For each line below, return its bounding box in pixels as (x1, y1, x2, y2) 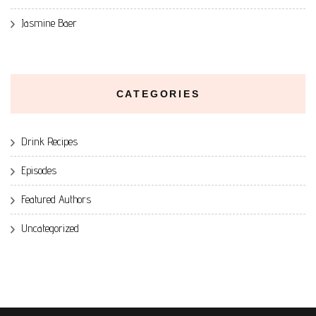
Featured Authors (21, 192, 91, 206)
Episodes (21, 163, 56, 177)
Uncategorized (21, 221, 79, 235)
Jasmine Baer (21, 16, 77, 30)
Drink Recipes (21, 134, 78, 148)
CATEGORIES (116, 87, 200, 99)
